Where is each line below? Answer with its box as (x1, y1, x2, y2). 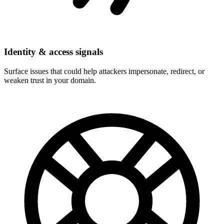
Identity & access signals (4, 46, 103, 57)
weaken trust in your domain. (4, 75, 96, 84)
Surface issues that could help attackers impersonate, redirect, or (4, 66, 204, 75)
